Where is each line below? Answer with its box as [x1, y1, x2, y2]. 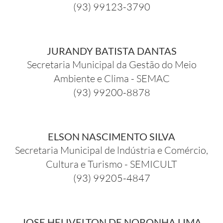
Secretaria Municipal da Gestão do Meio [26, 58, 197, 71]
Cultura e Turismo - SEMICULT [46, 157, 177, 170]
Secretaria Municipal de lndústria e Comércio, [15, 143, 208, 156]
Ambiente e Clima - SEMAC [53, 72, 170, 85]
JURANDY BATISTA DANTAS [46, 44, 177, 57]
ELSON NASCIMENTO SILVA [48, 130, 175, 142]
